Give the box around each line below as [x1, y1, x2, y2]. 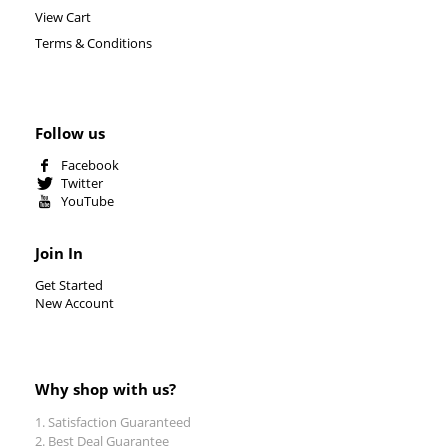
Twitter [61, 174, 103, 193]
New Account [35, 294, 114, 313]
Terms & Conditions [35, 33, 152, 52]
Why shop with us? [35, 379, 176, 400]
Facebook [61, 156, 119, 175]
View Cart [35, 7, 91, 26]
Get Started [35, 276, 103, 295]
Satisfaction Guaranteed [48, 412, 191, 431]
